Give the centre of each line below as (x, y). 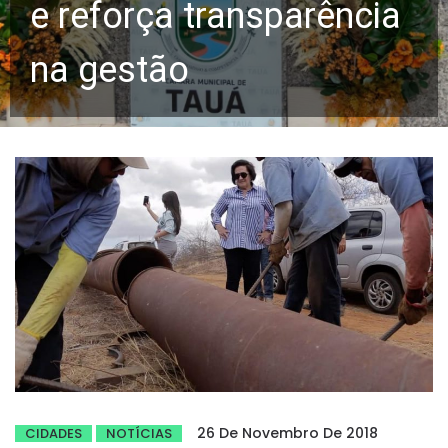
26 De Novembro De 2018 (287, 433)
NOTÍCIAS (139, 434)
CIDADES (53, 434)
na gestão (109, 70)
